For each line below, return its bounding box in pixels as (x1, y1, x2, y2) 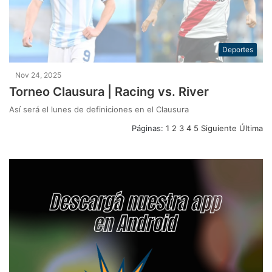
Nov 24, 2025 (15, 70, 62, 80)
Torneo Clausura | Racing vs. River (9, 84, 209, 100)
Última (239, 123, 263, 134)
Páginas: (132, 123, 166, 134)
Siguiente (201, 123, 237, 134)
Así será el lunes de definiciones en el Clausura (9, 104, 189, 115)
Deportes (222, 45, 253, 55)
